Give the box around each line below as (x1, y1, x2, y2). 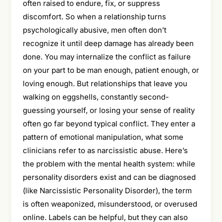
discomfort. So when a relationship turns (22, 11, 166, 21)
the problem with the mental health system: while (22, 159, 195, 168)
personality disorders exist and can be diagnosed (22, 172, 196, 182)
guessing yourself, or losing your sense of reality (22, 105, 195, 115)
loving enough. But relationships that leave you (22, 78, 187, 88)
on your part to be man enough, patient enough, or (22, 65, 199, 75)
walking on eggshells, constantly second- (22, 92, 169, 102)
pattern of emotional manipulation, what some (22, 132, 183, 142)
